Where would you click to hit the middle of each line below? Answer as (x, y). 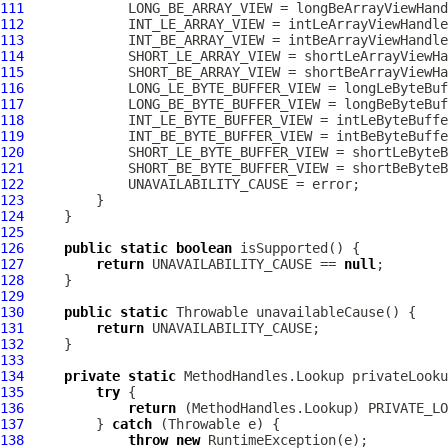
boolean (204, 248)
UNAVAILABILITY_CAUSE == (244, 264)
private (92, 376)
